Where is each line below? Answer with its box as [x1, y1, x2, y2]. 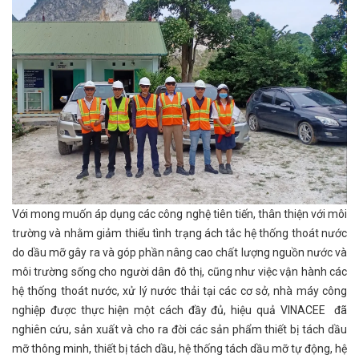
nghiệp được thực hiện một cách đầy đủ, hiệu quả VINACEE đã [12, 303, 347, 317]
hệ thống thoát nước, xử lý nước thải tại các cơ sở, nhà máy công [12, 284, 347, 297]
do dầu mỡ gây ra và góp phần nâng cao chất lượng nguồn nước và [12, 245, 347, 259]
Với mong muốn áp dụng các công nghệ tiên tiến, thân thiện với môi [12, 207, 347, 220]
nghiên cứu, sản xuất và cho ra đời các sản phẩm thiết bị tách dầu [12, 322, 347, 336]
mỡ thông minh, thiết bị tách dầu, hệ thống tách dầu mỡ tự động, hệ [12, 341, 347, 355]
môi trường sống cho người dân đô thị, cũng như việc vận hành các [12, 264, 347, 278]
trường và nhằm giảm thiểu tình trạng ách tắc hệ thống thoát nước [12, 226, 347, 240]
